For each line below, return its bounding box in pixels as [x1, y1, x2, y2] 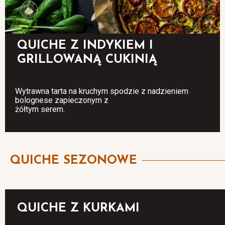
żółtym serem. [15, 104, 67, 114]
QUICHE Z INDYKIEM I [17, 39, 153, 52]
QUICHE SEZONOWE [10, 154, 137, 167]
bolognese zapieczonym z [15, 95, 108, 105]
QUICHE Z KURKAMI [17, 202, 140, 214]
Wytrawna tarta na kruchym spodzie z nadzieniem [15, 86, 188, 96]
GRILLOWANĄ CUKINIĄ [17, 53, 157, 66]
